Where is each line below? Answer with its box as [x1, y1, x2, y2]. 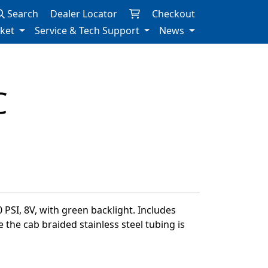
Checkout [152, 7, 195, 20]
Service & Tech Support [34, 24, 142, 38]
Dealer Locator [50, 7, 117, 20]
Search [5, 7, 38, 20]
